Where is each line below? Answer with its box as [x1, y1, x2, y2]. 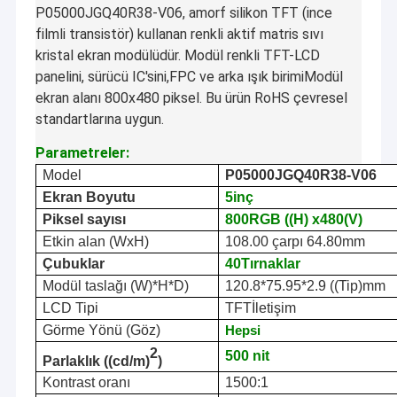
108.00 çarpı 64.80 [224, 234, 342, 250]
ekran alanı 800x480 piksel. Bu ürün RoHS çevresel [35, 90, 347, 107]
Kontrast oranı [42, 375, 130, 391]
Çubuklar [42, 256, 105, 272]
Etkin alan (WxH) [42, 234, 149, 250]
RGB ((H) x [248, 212, 320, 228]
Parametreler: [35, 144, 129, 162]
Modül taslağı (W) [42, 278, 152, 294]
